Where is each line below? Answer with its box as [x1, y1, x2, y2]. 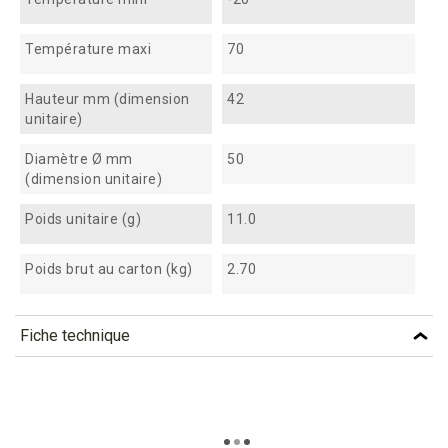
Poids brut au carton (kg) [25, 261, 193, 278]
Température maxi [25, 41, 151, 58]
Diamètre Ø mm [25, 151, 133, 168]
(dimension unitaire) [25, 171, 162, 188]
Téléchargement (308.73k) [15, 428, 195, 445]
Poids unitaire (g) [25, 211, 141, 228]
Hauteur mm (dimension [25, 91, 190, 108]
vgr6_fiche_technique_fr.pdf [15, 396, 267, 418]
